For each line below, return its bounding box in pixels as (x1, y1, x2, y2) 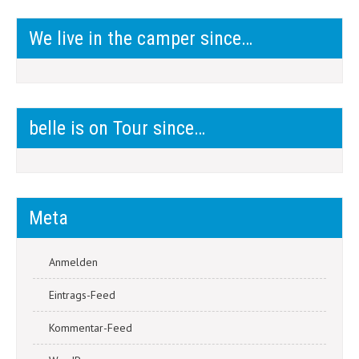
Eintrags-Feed (49, 288, 115, 302)
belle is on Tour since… (29, 117, 205, 139)
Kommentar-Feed (49, 321, 132, 335)
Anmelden (49, 255, 98, 269)
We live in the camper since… (29, 27, 252, 50)
